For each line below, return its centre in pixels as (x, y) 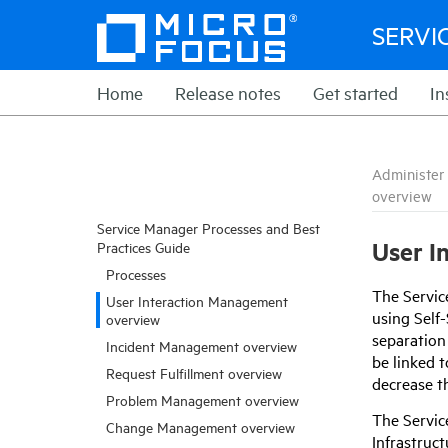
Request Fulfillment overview (194, 372)
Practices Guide (143, 246)
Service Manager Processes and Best (208, 227)
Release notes (228, 92)
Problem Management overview (202, 399)
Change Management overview (200, 426)
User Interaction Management (197, 300)
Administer (408, 173)
